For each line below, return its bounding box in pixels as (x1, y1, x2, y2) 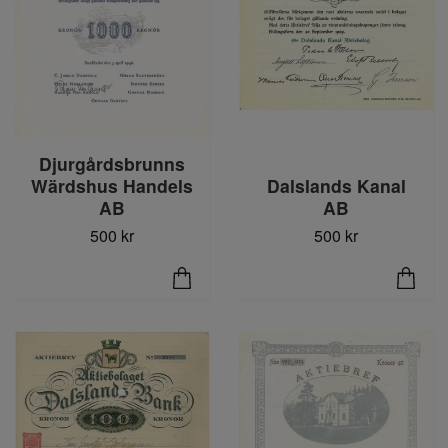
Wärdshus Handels (31, 173, 193, 199)
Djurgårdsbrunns (39, 151, 185, 177)
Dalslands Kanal (266, 173, 406, 199)
